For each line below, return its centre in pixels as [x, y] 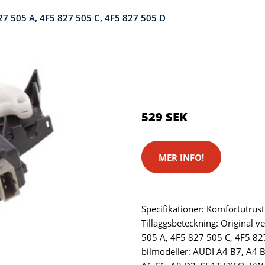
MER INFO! [181, 157]
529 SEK [164, 117]
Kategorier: [166, 67]
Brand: [157, 86]
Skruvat [189, 86]
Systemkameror [226, 67]
